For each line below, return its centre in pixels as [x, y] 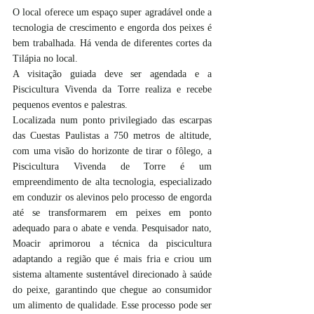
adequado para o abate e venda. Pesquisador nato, [112, 228]
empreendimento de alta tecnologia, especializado [112, 182]
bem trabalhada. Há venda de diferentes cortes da [112, 43]
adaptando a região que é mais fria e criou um [112, 259]
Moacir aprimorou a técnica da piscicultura [112, 243]
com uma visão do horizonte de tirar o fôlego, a [112, 151]
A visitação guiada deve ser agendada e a [112, 74]
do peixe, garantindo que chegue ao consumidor [112, 289]
